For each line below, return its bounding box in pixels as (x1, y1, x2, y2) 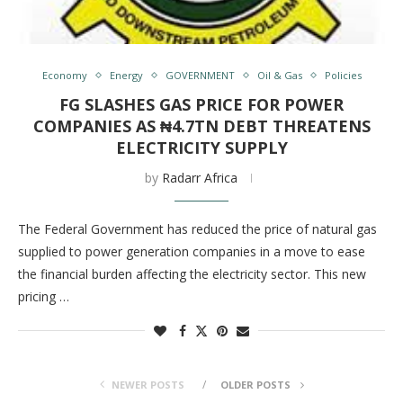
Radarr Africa (161, 169, 237, 186)
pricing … (18, 288, 69, 305)
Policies (324, 68, 362, 82)
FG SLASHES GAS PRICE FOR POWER (59, 94, 344, 115)
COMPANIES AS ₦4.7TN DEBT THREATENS (32, 115, 371, 137)
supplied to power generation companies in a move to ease (18, 243, 365, 260)
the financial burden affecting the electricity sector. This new (18, 265, 366, 282)
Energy (109, 68, 143, 82)
